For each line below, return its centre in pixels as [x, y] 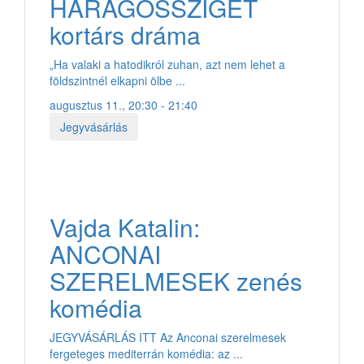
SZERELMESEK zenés [176, 280]
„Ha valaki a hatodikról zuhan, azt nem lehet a [167, 64]
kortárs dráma [125, 34]
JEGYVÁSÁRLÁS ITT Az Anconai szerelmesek [168, 337]
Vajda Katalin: [125, 227]
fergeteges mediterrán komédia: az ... [146, 353]
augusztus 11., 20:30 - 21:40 [123, 104]
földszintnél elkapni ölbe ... [117, 80]
